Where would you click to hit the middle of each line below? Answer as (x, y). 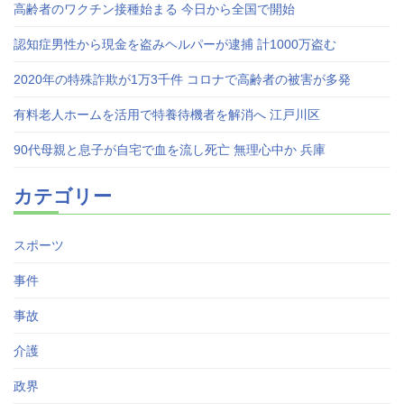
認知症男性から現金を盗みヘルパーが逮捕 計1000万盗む (175, 44)
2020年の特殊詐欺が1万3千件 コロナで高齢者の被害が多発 (182, 79)
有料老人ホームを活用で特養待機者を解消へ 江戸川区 (167, 114)
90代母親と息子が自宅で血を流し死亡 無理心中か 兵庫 (170, 149)
